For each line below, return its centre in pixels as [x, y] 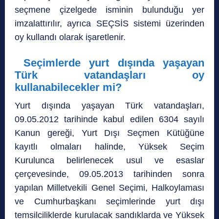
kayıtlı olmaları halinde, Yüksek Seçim [109, 147]
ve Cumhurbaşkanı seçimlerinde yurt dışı [109, 202]
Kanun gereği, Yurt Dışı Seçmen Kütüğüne [109, 133]
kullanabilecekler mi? [68, 88]
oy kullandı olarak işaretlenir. [70, 37]
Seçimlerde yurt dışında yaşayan [114, 63]
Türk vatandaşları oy [109, 75]
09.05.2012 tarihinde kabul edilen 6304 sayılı [109, 120]
